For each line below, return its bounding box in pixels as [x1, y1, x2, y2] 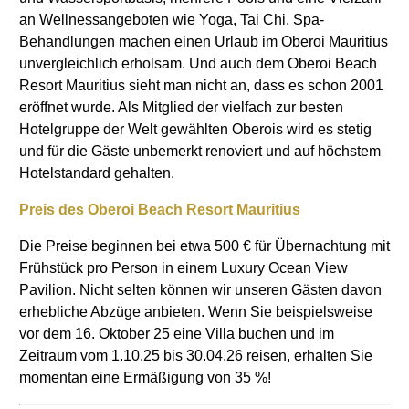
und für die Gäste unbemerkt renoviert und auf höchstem [19, 143, 381, 160]
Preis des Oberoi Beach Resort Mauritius [19, 202, 300, 218]
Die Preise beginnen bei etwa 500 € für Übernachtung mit [19, 238, 390, 255]
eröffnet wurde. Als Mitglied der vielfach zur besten [19, 100, 343, 116]
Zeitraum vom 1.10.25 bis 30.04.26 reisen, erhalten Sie [19, 348, 372, 364]
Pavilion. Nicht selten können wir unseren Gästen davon [19, 282, 382, 299]
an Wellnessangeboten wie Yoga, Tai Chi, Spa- [19, 12, 324, 28]
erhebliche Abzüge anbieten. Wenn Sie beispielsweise [19, 304, 372, 320]
